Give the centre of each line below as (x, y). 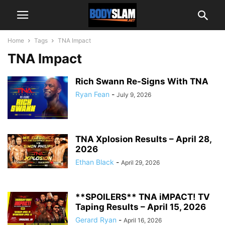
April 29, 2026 (140, 162)
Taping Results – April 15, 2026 (141, 207)
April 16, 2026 (143, 220)
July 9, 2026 (134, 95)
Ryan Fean (92, 94)
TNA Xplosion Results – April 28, (143, 139)
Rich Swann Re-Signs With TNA (142, 81)
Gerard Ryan (96, 220)
